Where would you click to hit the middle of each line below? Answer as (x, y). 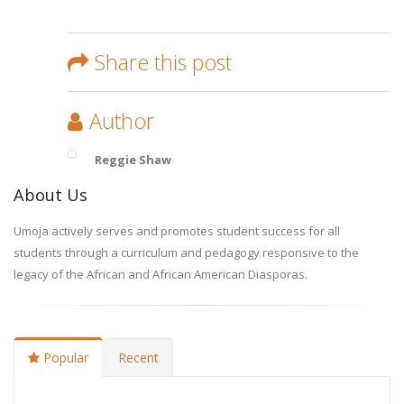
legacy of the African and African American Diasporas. (161, 274)
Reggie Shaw (133, 159)
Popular (64, 357)
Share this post (163, 62)
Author (122, 120)
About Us (50, 194)
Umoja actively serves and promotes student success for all (177, 230)
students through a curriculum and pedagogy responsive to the (186, 252)
